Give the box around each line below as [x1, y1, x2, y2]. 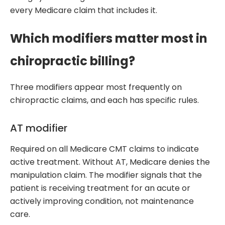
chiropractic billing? [10, 53, 135, 70]
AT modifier [10, 121, 67, 136]
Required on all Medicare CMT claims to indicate [10, 143, 199, 155]
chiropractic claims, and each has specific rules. [10, 94, 199, 106]
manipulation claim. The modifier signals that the [10, 169, 202, 181]
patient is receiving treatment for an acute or [10, 182, 190, 194]
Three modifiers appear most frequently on [10, 81, 182, 93]
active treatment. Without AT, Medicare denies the [10, 156, 210, 168]
